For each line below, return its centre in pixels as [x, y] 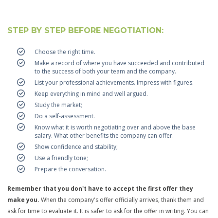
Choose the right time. [65, 52]
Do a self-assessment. [65, 116]
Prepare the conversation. [70, 169]
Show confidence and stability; [76, 146]
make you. [24, 200]
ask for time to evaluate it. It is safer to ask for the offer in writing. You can [108, 211]
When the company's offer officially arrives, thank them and [122, 200]
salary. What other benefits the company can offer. [104, 135]
